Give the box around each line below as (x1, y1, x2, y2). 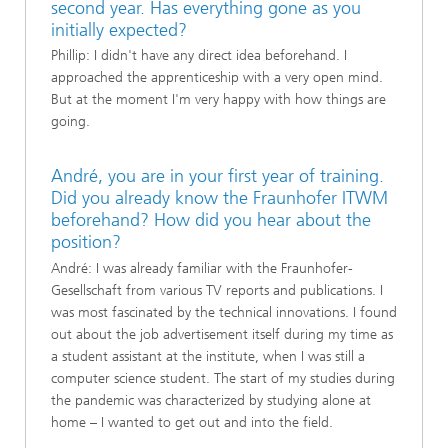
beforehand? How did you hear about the (51, 209, 371, 232)
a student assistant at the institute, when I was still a (51, 347, 365, 365)
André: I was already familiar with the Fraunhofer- (51, 259, 353, 277)
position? (51, 231, 121, 254)
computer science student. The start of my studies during (51, 369, 395, 387)
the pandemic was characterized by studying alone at (51, 391, 371, 409)
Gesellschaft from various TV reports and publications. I (51, 281, 383, 299)
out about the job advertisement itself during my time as (51, 325, 393, 343)
